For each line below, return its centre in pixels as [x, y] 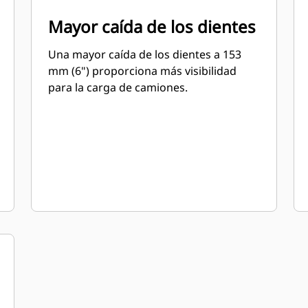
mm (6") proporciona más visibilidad [143, 71]
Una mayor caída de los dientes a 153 [145, 54]
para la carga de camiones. [118, 87]
